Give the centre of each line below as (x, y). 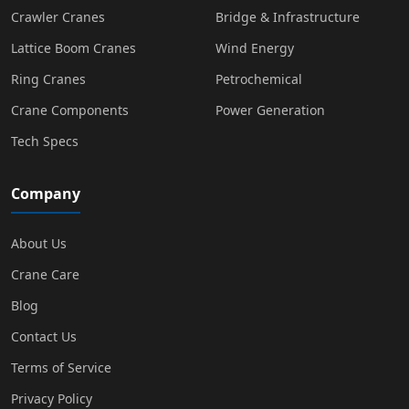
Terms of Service (61, 368)
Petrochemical (259, 79)
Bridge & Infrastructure (288, 17)
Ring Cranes (48, 79)
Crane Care (45, 275)
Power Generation (270, 110)
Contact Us (44, 337)
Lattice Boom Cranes (73, 48)
